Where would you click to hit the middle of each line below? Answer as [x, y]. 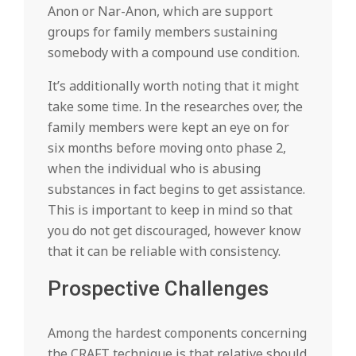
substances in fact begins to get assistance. [176, 189]
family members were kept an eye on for [168, 127]
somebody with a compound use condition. [174, 52]
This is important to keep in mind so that [170, 210]
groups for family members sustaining [163, 32]
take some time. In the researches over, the [175, 106]
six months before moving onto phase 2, [167, 148]
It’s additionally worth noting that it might [173, 86]
